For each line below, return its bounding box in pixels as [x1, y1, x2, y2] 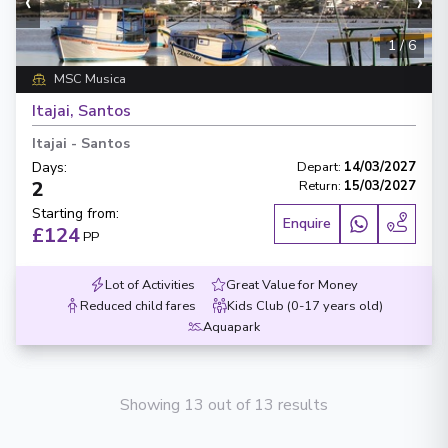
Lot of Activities [105, 276, 195, 294]
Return [299, 177, 338, 195]
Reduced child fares [80, 297, 196, 315]
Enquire [283, 214, 331, 233]
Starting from [32, 204, 116, 223]
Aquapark [203, 318, 260, 336]
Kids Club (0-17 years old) [227, 297, 383, 315]
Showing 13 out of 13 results [120, 394, 328, 416]
